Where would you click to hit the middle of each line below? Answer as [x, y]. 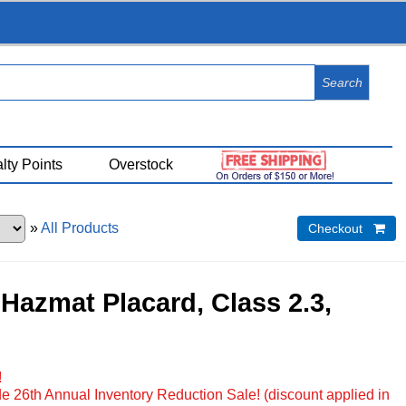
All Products [79, 228]
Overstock [140, 164]
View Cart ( [336, 30]
